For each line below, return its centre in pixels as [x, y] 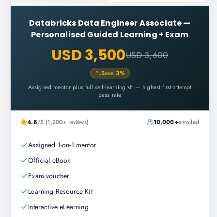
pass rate [110, 95]
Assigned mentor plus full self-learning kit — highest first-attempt [110, 87]
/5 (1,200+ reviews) [63, 122]
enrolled [188, 122]
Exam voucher [49, 176]
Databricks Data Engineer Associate [105, 23]
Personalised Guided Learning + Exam [110, 35]
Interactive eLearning [58, 207]
